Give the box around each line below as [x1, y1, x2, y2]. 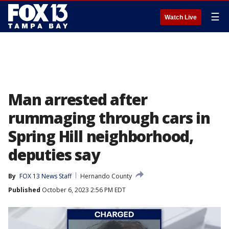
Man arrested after [8, 89, 147, 110]
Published [8, 186, 40, 194]
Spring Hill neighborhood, [8, 126, 193, 147]
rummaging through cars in [8, 107, 210, 128]
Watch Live [165, 14, 197, 21]
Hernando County [80, 172, 132, 180]
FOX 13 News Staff [19, 172, 72, 180]
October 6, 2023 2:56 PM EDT [40, 186, 126, 194]
